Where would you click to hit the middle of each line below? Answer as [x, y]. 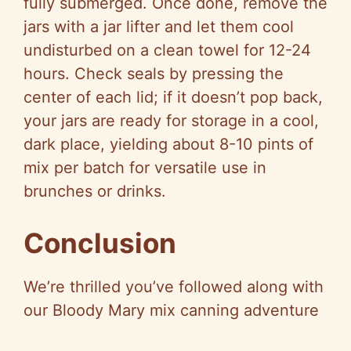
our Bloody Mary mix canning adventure [171, 311]
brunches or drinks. [95, 192]
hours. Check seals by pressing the [154, 74]
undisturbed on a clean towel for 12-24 [167, 51]
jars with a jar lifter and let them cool [159, 27]
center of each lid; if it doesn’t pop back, [173, 98]
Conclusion [100, 243]
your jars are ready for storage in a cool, [171, 121]
